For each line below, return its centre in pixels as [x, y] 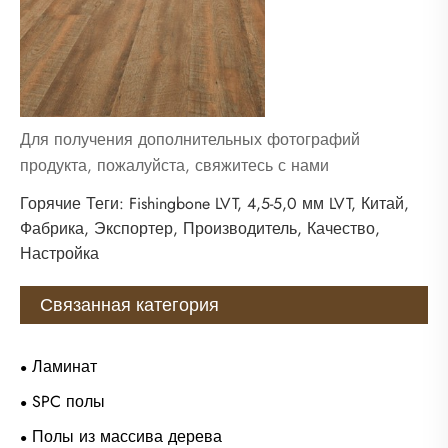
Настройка [59, 254]
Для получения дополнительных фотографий [190, 139]
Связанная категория [129, 305]
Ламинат [64, 367]
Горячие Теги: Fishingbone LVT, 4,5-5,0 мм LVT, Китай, [214, 204]
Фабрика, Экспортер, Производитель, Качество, [200, 229]
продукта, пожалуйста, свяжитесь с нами [174, 165]
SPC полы [68, 402]
